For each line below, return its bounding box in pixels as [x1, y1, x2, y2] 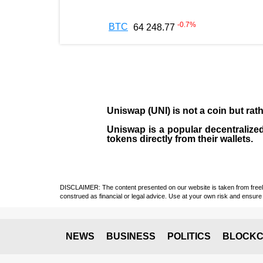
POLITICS [167, 231, 211, 242]
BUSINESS [106, 231, 156, 242]
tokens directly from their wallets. [107, 134, 253, 144]
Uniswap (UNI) [107, 106, 170, 116]
